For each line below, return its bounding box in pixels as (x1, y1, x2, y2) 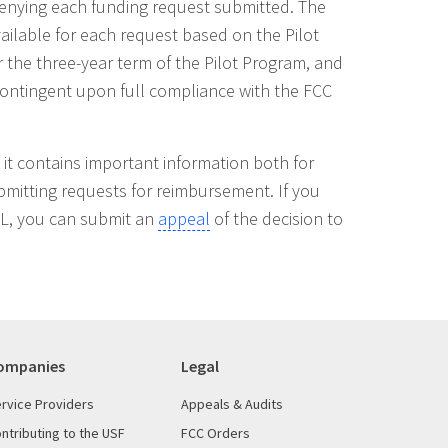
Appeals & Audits (181, 394, 283, 413)
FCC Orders (181, 423, 250, 442)
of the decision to (210, 206, 343, 230)
